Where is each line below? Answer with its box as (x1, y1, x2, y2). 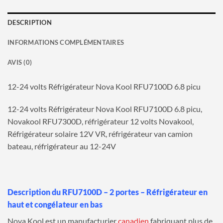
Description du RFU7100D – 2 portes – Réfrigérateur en (7, 187, 208, 197)
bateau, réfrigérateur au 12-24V (7, 141, 116, 151)
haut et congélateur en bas (7, 200, 103, 209)
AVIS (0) (7, 58, 32, 66)
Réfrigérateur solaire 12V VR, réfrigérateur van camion (7, 129, 193, 139)
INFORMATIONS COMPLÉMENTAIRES (7, 38, 124, 46)
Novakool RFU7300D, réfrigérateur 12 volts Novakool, (7, 116, 194, 126)
